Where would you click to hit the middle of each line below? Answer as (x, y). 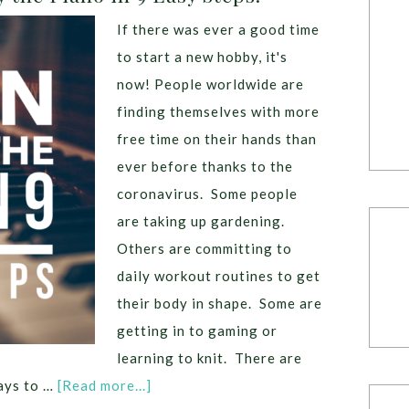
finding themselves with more (218, 111)
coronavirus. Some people (207, 194)
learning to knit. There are (210, 358)
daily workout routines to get (219, 276)
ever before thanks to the (205, 166)
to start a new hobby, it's (202, 57)
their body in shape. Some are (220, 303)
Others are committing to (204, 248)
